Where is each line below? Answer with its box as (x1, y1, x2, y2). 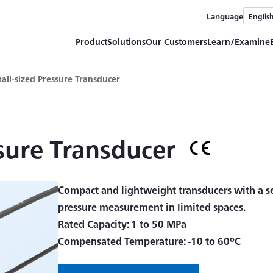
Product (75, 35, 107, 48)
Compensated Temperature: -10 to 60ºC (57, 234, 241, 247)
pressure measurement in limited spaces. (57, 200, 246, 213)
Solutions (107, 35, 146, 48)
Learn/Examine (207, 35, 270, 48)
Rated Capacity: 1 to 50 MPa (57, 217, 186, 230)
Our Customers (145, 35, 207, 48)
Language (206, 10, 243, 21)
